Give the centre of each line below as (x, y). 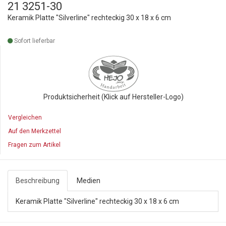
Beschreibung (38, 181)
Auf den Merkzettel (35, 131)
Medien (89, 181)
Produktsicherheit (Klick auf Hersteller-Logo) (113, 97)
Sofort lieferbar (34, 41)
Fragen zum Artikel (34, 145)
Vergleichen (25, 118)
